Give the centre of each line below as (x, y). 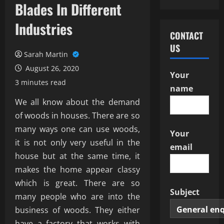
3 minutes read (40, 82)
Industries (44, 29)
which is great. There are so (77, 183)
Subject (184, 192)
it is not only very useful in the (77, 142)
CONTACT (186, 35)
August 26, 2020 (51, 68)
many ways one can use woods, (77, 129)
